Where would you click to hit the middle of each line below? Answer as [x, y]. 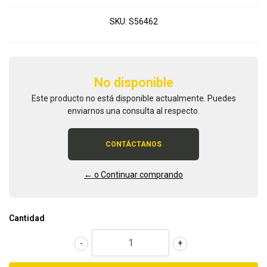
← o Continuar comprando [133, 175]
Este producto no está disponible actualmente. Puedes [133, 99]
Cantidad [27, 218]
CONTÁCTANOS [133, 145]
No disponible [133, 83]
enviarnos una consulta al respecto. [133, 111]
